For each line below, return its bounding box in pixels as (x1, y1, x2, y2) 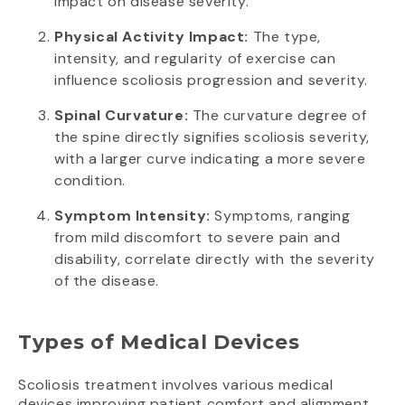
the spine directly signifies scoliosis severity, (54, 127, 370, 147)
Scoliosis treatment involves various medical (18, 375, 334, 395)
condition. (54, 171, 126, 191)
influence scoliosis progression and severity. (54, 71, 369, 90)
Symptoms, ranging (210, 206, 351, 226)
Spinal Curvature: (54, 106, 189, 126)
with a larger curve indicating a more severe (54, 149, 366, 169)
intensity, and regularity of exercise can (54, 49, 336, 69)
